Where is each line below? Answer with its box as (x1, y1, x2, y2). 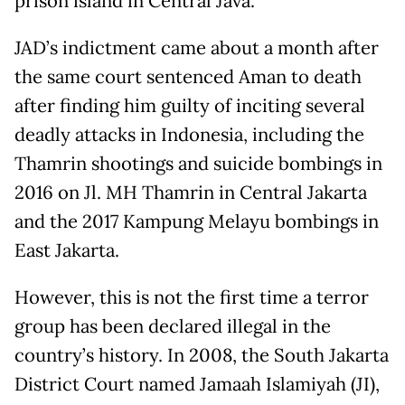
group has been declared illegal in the (14, 314, 331, 338)
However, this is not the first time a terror (14, 285, 369, 309)
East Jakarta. (14, 238, 119, 262)
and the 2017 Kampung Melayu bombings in (14, 209, 379, 233)
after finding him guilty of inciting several (14, 93, 365, 118)
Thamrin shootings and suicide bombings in (14, 151, 382, 175)
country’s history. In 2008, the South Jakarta (14, 343, 389, 367)
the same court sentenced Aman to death (14, 64, 362, 89)
